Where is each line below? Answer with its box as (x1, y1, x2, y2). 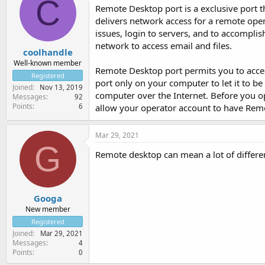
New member (25, 203, 70, 214)
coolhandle (22, 46, 73, 58)
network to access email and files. (95, 40, 232, 51)
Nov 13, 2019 (40, 82, 83, 92)
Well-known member (14, 57, 82, 68)
